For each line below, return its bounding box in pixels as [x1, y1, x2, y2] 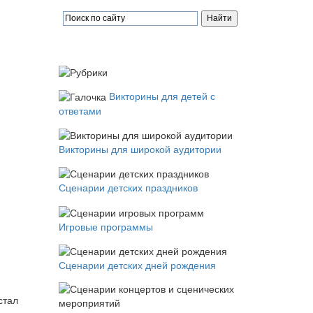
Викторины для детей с [108, 90, 215, 102]
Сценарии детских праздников [58, 182, 198, 194]
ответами [58, 105, 101, 117]
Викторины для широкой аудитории [58, 144, 221, 156]
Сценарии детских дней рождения [58, 260, 216, 272]
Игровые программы [58, 221, 153, 233]
